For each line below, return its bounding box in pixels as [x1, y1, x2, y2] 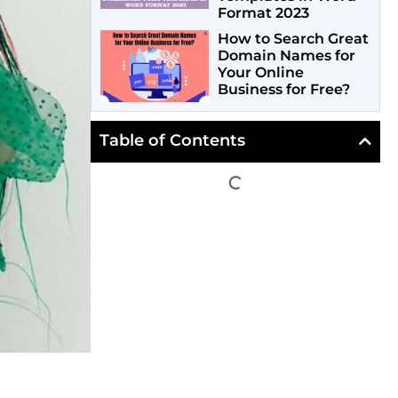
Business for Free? [217, 81, 350, 99]
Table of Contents [99, 131, 245, 151]
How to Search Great [217, 30, 369, 48]
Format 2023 [217, 4, 309, 22]
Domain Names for [217, 47, 355, 65]
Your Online [217, 64, 304, 82]
